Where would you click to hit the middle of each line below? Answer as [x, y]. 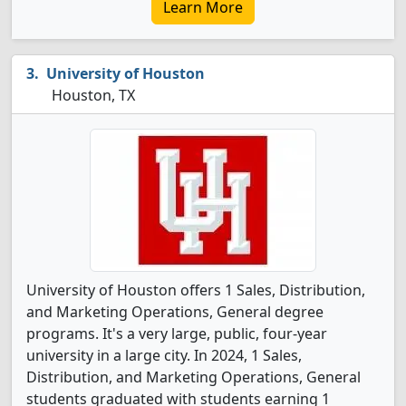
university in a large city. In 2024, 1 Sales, [164, 355]
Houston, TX [92, 95]
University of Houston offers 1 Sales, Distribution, [196, 290]
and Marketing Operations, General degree [175, 312]
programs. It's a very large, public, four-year [177, 333]
